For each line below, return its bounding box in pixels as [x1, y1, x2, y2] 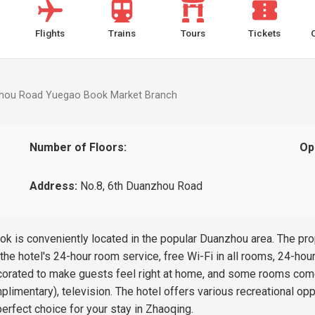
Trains [108, 27, 136, 39]
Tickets [248, 27, 281, 39]
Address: [30, 179, 78, 193]
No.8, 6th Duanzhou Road [77, 179, 203, 193]
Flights [35, 27, 65, 39]
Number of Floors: [30, 141, 127, 154]
